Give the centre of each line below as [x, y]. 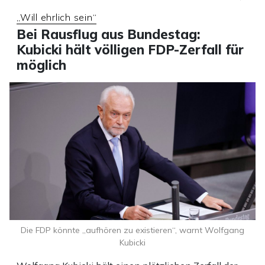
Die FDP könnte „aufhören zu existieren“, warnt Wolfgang [132, 230]
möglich [41, 65]
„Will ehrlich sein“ [57, 17]
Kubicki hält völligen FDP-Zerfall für [130, 49]
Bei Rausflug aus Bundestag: [108, 34]
